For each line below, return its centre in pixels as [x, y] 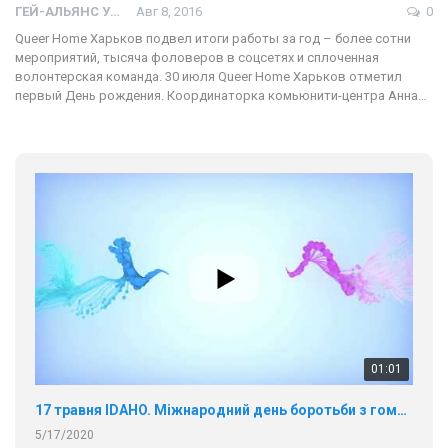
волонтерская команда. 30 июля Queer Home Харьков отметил [208, 77]
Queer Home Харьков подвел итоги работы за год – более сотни [213, 39]
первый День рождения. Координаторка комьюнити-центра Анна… [221, 96]
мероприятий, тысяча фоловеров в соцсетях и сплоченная [197, 58]
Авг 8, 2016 [169, 12]
